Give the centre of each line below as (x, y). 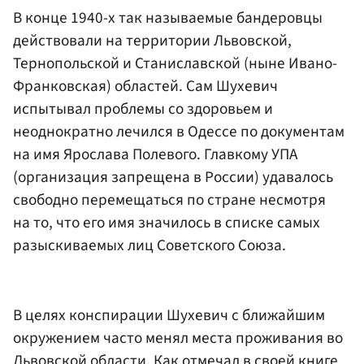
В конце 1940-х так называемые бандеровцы (168, 18)
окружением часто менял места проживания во (178, 338)
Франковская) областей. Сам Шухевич (145, 87)
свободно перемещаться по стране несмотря (169, 200)
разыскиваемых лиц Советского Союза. (149, 246)
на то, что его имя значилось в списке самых (167, 223)
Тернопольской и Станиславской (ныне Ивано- (175, 64)
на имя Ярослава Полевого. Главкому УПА (155, 155)
